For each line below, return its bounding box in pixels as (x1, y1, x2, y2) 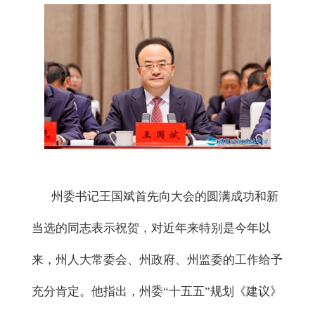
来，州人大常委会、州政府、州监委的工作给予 (32, 253, 283, 267)
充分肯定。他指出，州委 (32, 285, 163, 299)
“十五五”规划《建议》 (163, 285, 282, 299)
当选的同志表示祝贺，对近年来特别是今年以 (32, 221, 271, 236)
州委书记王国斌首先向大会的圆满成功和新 (32, 190, 278, 204)
